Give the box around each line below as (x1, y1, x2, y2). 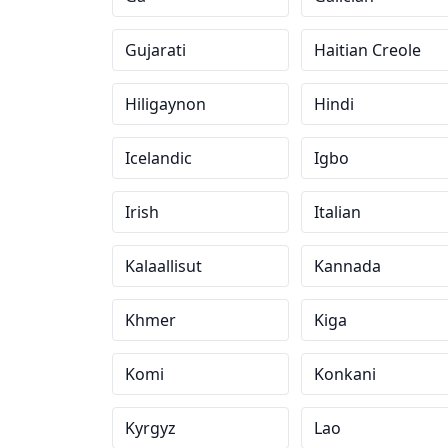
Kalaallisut (125, 255, 202, 277)
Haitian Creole (313, 39, 421, 61)
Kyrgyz (125, 417, 176, 439)
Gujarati (125, 39, 186, 61)
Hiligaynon (125, 93, 206, 115)
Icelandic (125, 147, 192, 169)
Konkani (313, 363, 376, 385)
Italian (313, 201, 361, 223)
